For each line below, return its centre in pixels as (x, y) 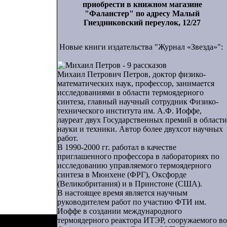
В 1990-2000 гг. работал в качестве (117, 147)
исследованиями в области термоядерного (130, 92)
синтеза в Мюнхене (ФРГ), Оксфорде (122, 175)
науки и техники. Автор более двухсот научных (140, 129)
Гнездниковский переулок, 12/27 (142, 23)
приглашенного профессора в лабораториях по (138, 156)
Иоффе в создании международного (120, 211)
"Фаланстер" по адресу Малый (142, 13)
